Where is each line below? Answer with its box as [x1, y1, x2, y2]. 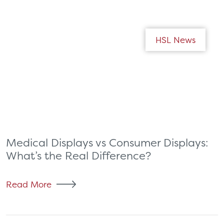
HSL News [155, 34, 195, 45]
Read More [6, 179, 51, 189]
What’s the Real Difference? [6, 148, 151, 162]
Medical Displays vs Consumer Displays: [6, 135, 208, 149]
